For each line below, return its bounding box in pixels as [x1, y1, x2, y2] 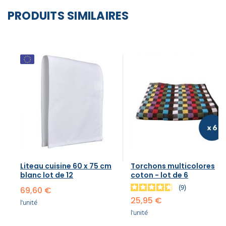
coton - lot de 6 [131, 169, 188, 180]
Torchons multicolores [131, 160, 215, 171]
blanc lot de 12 [20, 169, 73, 180]
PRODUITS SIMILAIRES [8, 7, 129, 24]
